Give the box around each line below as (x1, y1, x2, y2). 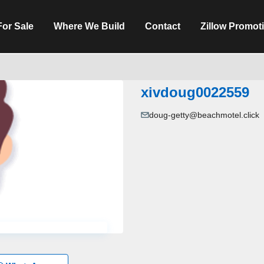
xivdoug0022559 (141, 84, 249, 101)
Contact (145, 21, 181, 31)
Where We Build (54, 21, 126, 31)
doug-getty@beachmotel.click (149, 110, 259, 120)
